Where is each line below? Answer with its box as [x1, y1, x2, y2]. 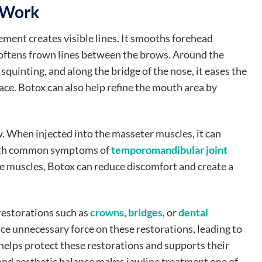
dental [178, 206, 208, 219]
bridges [128, 206, 163, 219]
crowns [90, 206, 124, 219]
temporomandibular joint [111, 144, 227, 157]
